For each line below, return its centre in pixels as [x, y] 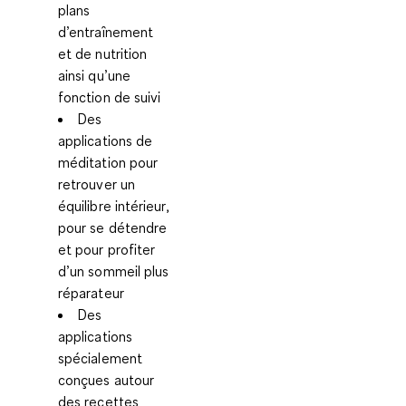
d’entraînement [106, 31]
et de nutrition [103, 53]
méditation [94, 162]
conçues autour [106, 379]
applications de [106, 140]
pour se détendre [113, 227]
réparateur [91, 292]
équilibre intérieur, [114, 205]
